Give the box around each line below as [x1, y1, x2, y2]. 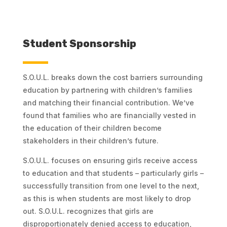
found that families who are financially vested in [22, 110, 196, 120]
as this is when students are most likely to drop [22, 194, 191, 203]
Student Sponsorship [22, 37, 136, 50]
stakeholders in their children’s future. [22, 136, 159, 145]
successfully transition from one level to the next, [22, 181, 199, 190]
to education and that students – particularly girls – [22, 168, 204, 177]
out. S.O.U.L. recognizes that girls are [22, 206, 154, 215]
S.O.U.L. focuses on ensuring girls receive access [22, 156, 198, 165]
